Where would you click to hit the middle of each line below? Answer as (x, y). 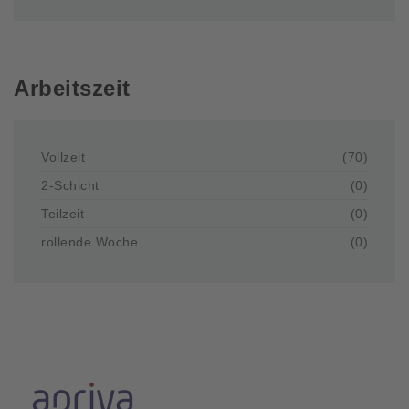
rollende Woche (89, 241)
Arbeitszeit (72, 88)
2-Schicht (70, 185)
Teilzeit (63, 213)
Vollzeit (63, 157)
